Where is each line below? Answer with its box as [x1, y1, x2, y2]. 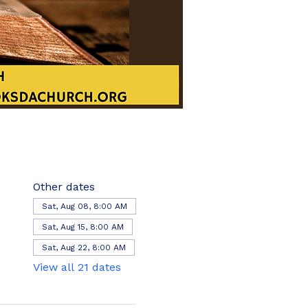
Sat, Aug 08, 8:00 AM [41, 201, 127, 211]
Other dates [32, 180, 95, 193]
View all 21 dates [32, 261, 121, 274]
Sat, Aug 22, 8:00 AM [41, 243, 126, 252]
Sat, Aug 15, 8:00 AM [41, 222, 124, 232]
